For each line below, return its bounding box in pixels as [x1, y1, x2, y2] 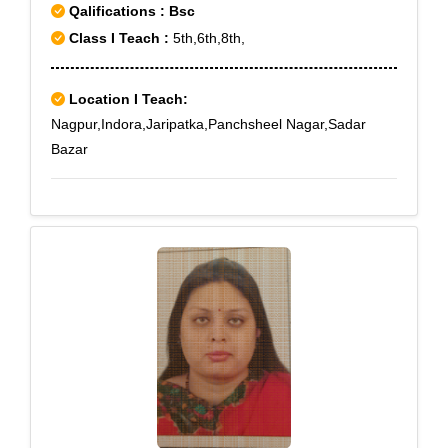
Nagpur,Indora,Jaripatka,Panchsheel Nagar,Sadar [51, 116, 366, 132]
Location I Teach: [69, 91, 188, 107]
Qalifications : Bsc [65, 3, 195, 19]
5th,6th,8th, [169, 30, 245, 46]
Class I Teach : [69, 30, 169, 46]
